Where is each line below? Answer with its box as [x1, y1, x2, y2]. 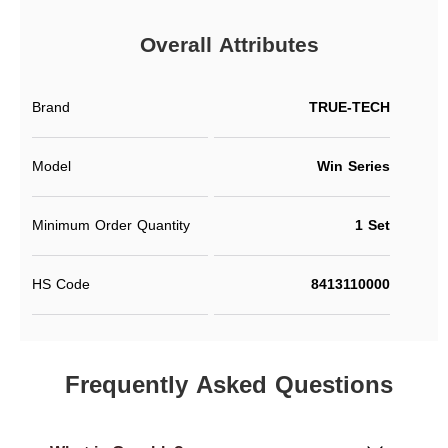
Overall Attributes [139, 24, 319, 65]
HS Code [32, 270, 90, 298]
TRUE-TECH [309, 93, 390, 121]
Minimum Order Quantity [32, 211, 190, 239]
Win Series [317, 152, 390, 180]
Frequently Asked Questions [65, 361, 393, 408]
